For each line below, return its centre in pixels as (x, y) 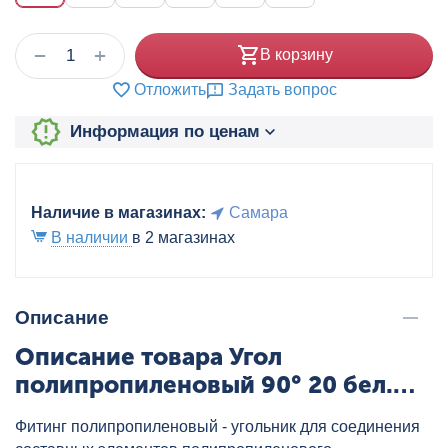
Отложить (170, 89)
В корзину (296, 55)
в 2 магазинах (183, 237)
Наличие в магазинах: (118, 212)
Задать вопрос (282, 89)
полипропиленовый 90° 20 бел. (204, 384)
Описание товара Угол (148, 356)
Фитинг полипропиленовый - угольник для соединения (217, 426)
